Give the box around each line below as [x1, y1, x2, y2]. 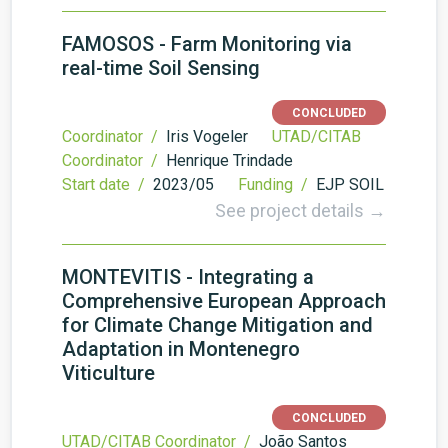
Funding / [238, 175, 312, 194]
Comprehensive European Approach [62, 289, 386, 313]
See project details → [215, 200, 386, 221]
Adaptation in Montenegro [62, 337, 300, 361]
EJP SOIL [316, 175, 384, 194]
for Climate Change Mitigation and [62, 313, 373, 337]
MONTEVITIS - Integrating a [62, 265, 314, 289]
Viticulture [62, 361, 155, 385]
